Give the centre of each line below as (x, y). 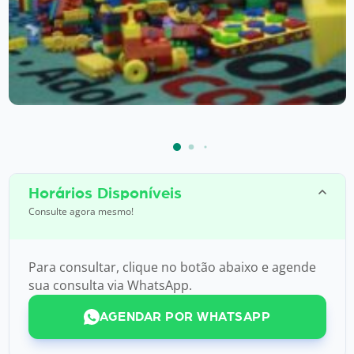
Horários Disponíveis (105, 193)
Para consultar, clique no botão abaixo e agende (172, 267)
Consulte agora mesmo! (81, 211)
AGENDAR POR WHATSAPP (185, 316)
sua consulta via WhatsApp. (110, 285)
